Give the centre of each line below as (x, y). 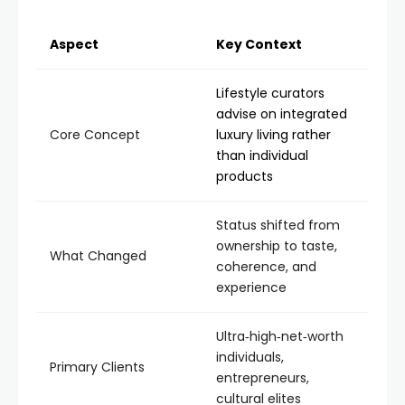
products (245, 176)
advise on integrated (282, 114)
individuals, (250, 357)
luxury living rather (273, 135)
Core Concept (95, 135)
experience (251, 287)
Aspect (74, 44)
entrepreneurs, (263, 378)
